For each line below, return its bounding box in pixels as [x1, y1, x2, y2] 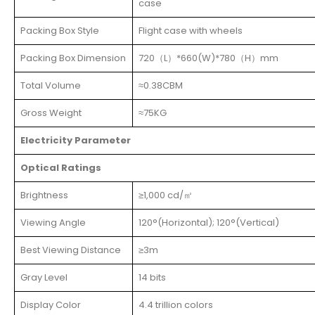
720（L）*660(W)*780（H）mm [139, 51, 278, 65]
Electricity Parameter [20, 133, 131, 147]
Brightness [20, 188, 68, 202]
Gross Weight [20, 105, 82, 120]
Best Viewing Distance [20, 243, 121, 257]
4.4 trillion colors [139, 297, 213, 311]
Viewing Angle [20, 215, 86, 229]
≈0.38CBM [139, 78, 183, 92]
